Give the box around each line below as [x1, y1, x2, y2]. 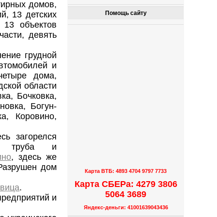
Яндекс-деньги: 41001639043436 [83, 204, 168, 211]
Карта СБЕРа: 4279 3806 [74, 179, 177, 189]
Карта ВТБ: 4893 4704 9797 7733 [85, 168, 167, 174]
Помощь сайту [105, 10, 147, 17]
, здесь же [11, 152, 57, 162]
